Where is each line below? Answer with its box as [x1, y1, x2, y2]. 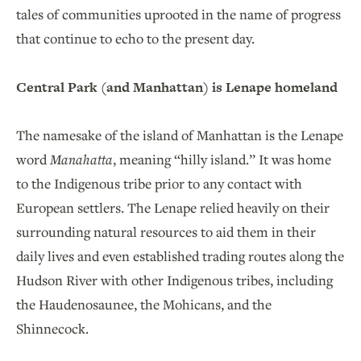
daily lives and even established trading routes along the [16, 247, 344, 266]
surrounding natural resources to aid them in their [16, 222, 316, 242]
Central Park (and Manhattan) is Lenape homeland [16, 77, 338, 98]
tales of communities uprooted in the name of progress [16, 5, 341, 24]
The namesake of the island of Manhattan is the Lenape [16, 126, 343, 145]
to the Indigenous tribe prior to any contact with [16, 174, 302, 193]
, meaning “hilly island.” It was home [113, 150, 331, 169]
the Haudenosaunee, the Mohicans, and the [16, 295, 272, 314]
